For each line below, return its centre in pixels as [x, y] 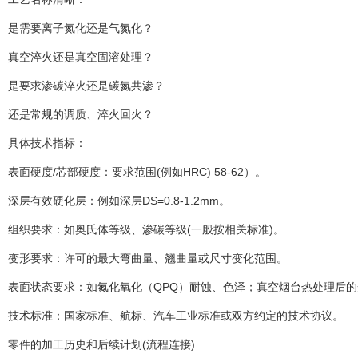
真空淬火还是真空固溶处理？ [81, 57]
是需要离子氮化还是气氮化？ [81, 28]
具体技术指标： [47, 143]
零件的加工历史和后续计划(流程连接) [101, 345]
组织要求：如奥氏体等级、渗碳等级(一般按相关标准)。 [146, 230]
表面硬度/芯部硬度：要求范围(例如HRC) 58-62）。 [137, 172]
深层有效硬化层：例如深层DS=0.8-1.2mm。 [119, 201]
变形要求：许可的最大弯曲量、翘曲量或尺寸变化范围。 [148, 259]
